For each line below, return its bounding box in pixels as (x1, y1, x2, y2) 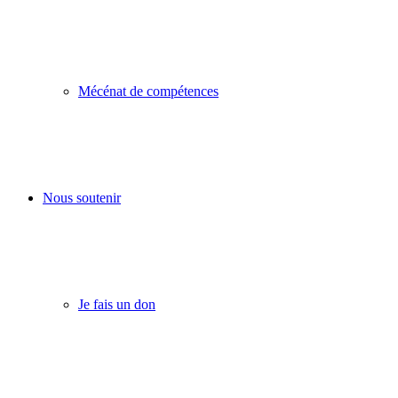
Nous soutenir (43, 190, 121, 205)
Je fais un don (78, 297, 155, 312)
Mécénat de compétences (78, 84, 219, 99)
